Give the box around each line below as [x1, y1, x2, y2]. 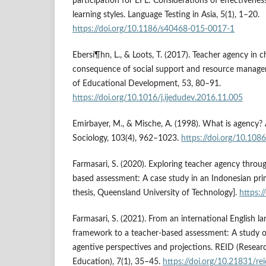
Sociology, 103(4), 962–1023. [72, 134, 181, 142]
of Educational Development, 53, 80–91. [72, 79, 221, 88]
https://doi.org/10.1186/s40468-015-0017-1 [72, 24, 235, 33]
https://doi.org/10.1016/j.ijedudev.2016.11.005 [72, 93, 243, 102]
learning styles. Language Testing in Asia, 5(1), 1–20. [72, 10, 259, 19]
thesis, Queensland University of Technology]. [72, 188, 239, 197]
